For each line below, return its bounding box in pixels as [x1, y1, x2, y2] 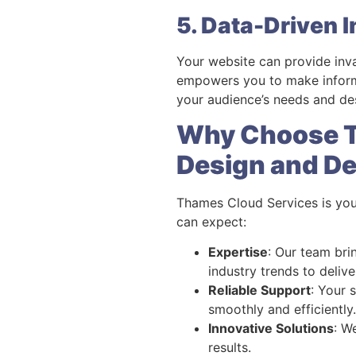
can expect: [176, 213, 246, 230]
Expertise [208, 244, 268, 261]
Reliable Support [208, 282, 311, 299]
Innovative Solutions [208, 320, 334, 337]
